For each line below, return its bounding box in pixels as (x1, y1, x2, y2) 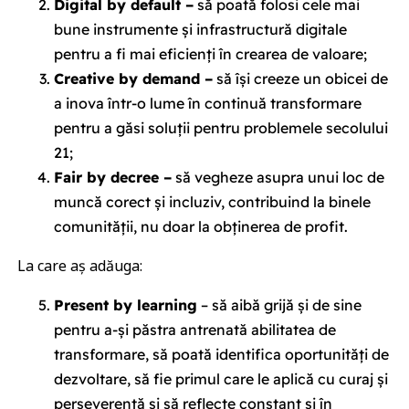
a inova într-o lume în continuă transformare (53, 94, 362, 112)
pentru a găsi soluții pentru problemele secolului (53, 119, 388, 137)
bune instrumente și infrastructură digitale (53, 20, 347, 38)
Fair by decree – (53, 168, 172, 186)
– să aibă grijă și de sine (196, 296, 362, 314)
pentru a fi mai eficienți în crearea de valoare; (53, 45, 367, 63)
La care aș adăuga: (16, 256, 142, 276)
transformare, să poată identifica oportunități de (53, 345, 389, 363)
